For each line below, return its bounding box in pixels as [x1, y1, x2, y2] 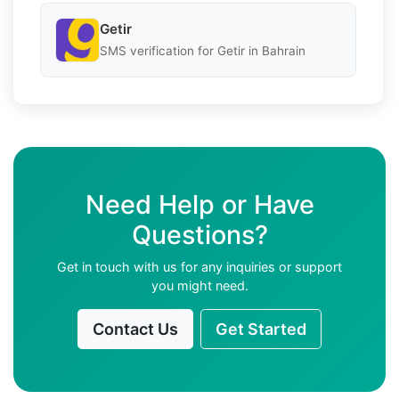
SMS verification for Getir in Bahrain [100, 44, 305, 59]
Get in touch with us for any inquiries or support [57, 258, 342, 274]
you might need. [151, 277, 248, 293]
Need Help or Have [85, 188, 314, 220]
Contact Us [93, 319, 178, 338]
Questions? [131, 218, 268, 250]
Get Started [216, 319, 306, 338]
